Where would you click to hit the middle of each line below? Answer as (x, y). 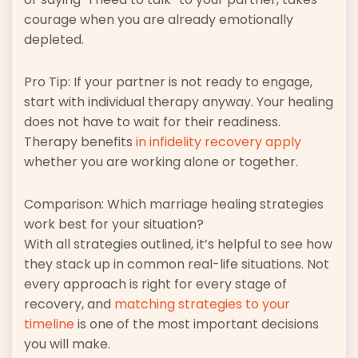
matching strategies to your (202, 304)
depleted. (54, 40)
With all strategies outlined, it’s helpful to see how (178, 245)
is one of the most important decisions (197, 324)
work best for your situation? (114, 225)
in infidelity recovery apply (219, 142)
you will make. (67, 344)
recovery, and (69, 304)
